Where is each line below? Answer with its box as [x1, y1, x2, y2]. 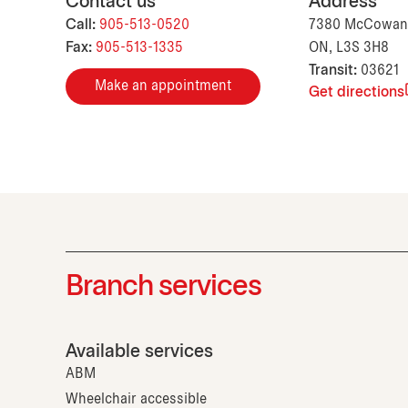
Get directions [308, 86, 404, 100]
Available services [66, 343, 213, 362]
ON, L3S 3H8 [308, 41, 389, 56]
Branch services [66, 274, 261, 301]
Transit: [308, 64, 357, 78]
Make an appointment [95, 79, 231, 94]
